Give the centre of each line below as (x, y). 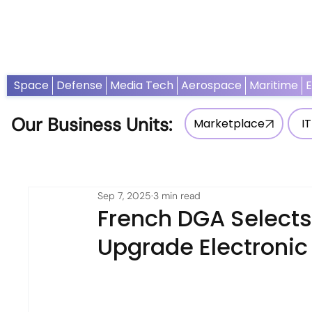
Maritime (274, 85)
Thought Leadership (213, 51)
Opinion (121, 51)
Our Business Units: (94, 124)
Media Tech (142, 85)
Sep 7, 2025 (125, 195)
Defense (80, 85)
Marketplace (229, 124)
